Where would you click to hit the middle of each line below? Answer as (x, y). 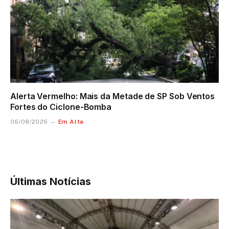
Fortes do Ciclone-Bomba (61, 107)
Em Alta (71, 121)
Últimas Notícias (51, 181)
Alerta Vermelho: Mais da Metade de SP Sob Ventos (113, 96)
